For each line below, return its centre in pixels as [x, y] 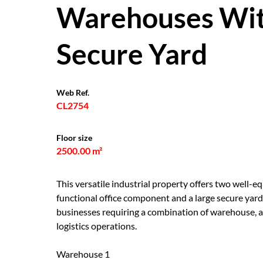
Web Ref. [73, 92]
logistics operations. [97, 226]
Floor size [74, 138]
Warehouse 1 [83, 254]
